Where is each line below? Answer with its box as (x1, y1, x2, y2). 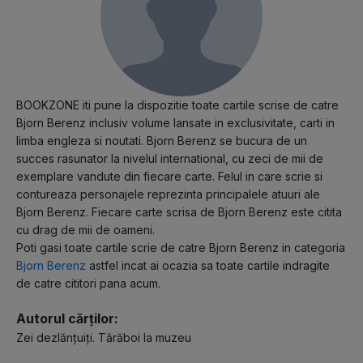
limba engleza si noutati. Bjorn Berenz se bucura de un (16, 134, 307, 148)
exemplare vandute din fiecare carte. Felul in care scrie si (16, 169, 322, 184)
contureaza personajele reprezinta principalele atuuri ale (16, 187, 320, 202)
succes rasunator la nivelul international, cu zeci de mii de (16, 152, 323, 166)
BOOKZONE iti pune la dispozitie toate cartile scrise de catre (16, 98, 339, 113)
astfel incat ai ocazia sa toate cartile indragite (86, 258, 330, 273)
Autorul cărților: (16, 310, 118, 327)
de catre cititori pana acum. (16, 276, 160, 291)
